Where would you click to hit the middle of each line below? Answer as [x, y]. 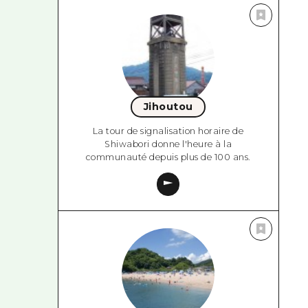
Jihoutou [168, 107]
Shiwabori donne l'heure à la [168, 144]
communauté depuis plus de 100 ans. [168, 157]
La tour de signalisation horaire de [168, 131]
